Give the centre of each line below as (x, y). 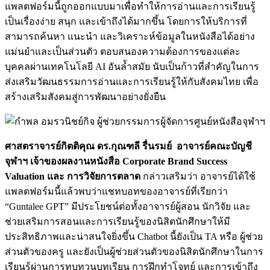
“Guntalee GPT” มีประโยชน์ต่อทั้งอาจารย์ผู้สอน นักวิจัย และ (128, 206)
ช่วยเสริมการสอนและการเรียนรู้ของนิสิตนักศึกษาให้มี (118, 221)
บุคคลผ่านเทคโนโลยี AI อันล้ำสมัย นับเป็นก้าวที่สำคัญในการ (132, 66)
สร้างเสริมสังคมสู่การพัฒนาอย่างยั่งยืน (85, 96)
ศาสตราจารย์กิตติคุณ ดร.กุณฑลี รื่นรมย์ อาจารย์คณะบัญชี (128, 146)
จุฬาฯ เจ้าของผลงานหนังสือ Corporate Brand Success (116, 161)
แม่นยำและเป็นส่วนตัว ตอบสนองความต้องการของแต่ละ (123, 51)
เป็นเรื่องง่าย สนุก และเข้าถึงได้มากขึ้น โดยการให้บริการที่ (126, 21)
